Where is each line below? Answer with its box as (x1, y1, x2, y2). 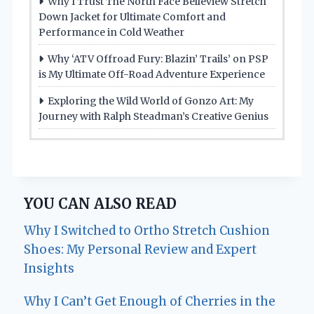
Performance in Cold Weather (39, 26, 184, 39)
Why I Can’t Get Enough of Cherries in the (24, 294, 275, 310)
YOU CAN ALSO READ (24, 195, 177, 213)
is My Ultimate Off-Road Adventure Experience (39, 68, 265, 81)
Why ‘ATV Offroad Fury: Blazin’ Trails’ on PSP (48, 53, 268, 66)
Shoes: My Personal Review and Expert (24, 242, 257, 258)
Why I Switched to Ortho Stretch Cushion (24, 223, 270, 239)
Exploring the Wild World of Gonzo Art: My (48, 95, 254, 108)
